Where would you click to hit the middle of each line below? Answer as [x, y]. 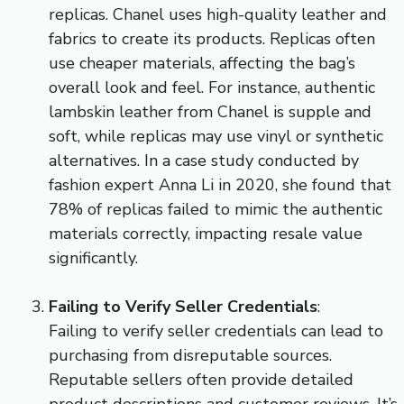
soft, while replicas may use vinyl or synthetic [216, 136]
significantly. [93, 257]
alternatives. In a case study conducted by [204, 160]
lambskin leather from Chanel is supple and [210, 111]
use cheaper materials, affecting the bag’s [202, 63]
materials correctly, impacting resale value [206, 233]
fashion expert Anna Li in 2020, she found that [220, 184]
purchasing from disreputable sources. [190, 355]
